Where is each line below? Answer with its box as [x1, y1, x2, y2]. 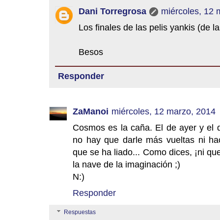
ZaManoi [73, 106, 109, 117]
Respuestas [64, 209, 96, 216]
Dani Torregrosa [79, 6, 146, 17]
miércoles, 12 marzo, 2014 [111, 106, 216, 117]
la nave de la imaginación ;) [73, 159, 180, 170]
